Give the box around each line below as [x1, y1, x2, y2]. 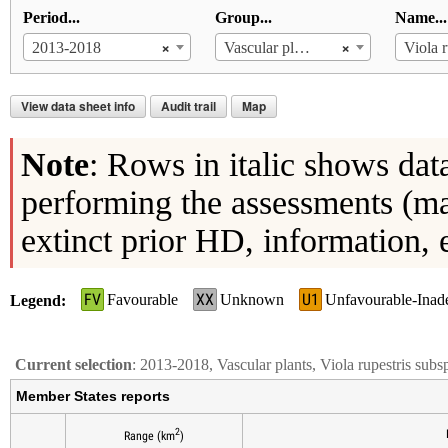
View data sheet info [20, 97, 135, 116]
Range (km [123, 429, 175, 444]
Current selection [14, 356, 132, 374]
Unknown [219, 291, 284, 309]
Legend [9, 292, 61, 310]
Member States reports [15, 388, 170, 405]
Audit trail [160, 97, 216, 116]
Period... [22, 9, 80, 27]
